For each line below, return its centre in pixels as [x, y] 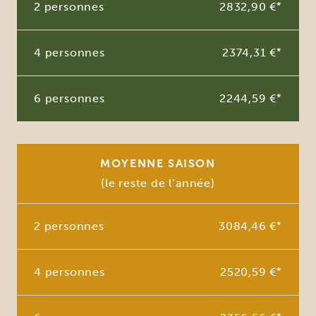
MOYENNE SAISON [158, 163]
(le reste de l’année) [158, 183]
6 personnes [69, 98]
